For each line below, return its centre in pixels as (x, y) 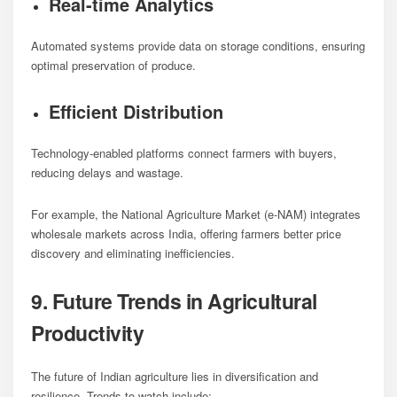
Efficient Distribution (136, 111)
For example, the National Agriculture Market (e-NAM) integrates (196, 214)
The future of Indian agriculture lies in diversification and (175, 376)
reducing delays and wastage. (107, 172)
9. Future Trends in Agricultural (174, 300)
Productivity (88, 332)
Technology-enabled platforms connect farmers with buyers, (184, 152)
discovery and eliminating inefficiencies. (133, 253)
